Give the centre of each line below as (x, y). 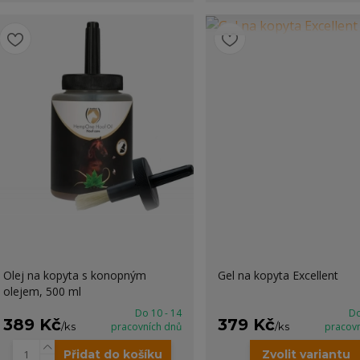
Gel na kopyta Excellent (278, 275)
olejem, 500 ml (42, 291)
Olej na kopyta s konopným (74, 275)
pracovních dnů (146, 327)
